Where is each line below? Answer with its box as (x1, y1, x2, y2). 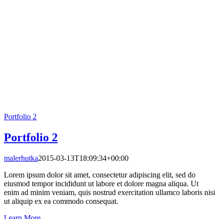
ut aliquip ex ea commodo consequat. (4, 197, 118, 206)
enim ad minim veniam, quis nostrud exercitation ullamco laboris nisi (4, 188, 215, 197)
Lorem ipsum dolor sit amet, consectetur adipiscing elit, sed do (4, 171, 196, 179)
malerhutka (4, 154, 38, 163)
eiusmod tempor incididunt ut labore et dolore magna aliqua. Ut (4, 179, 198, 188)
